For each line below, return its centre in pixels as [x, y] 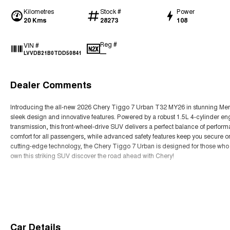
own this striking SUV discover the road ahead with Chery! [92, 155]
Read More [39, 190]
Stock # [110, 11]
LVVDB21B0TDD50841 [53, 53]
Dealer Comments [51, 85]
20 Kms [35, 20]
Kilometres [39, 11]
